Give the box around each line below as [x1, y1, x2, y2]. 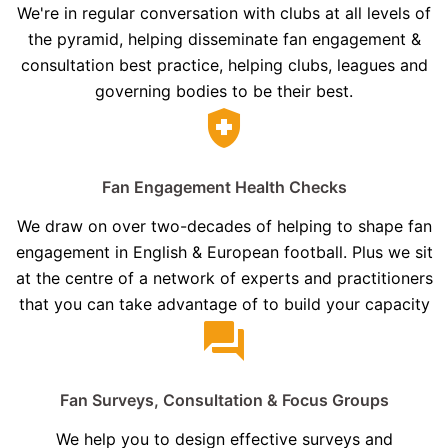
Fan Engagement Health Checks [101, 177, 347, 198]
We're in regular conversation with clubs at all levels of [17, 3, 431, 24]
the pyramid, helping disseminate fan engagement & [27, 29, 421, 50]
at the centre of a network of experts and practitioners [15, 268, 433, 289]
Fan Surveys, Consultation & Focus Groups [59, 390, 389, 411]
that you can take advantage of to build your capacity [18, 294, 430, 315]
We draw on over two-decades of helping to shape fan [16, 216, 432, 237]
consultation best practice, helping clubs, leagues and [20, 55, 428, 76]
